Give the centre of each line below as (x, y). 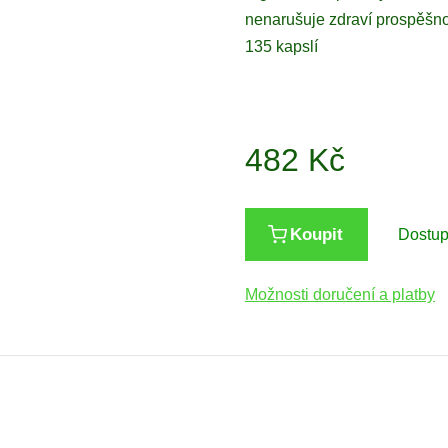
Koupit (316, 235)
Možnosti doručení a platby (339, 295)
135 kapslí (281, 46)
